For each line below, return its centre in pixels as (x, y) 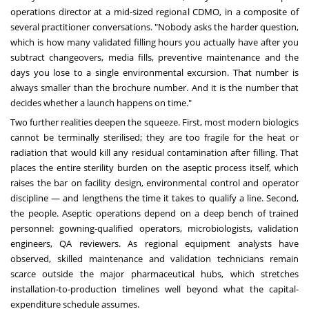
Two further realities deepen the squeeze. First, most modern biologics (154, 122)
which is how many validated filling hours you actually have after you (154, 42)
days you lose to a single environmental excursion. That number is (154, 73)
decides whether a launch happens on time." (101, 103)
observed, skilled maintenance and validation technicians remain (154, 259)
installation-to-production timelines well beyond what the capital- (154, 289)
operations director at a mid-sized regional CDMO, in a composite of (154, 12)
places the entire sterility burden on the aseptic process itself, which (154, 168)
